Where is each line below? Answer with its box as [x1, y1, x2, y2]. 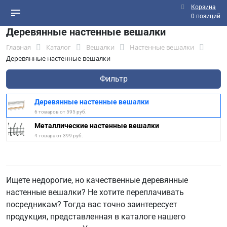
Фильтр [99, 74, 128, 84]
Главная [6, 43, 31, 52]
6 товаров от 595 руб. [34, 109, 87, 115]
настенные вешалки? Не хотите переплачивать [6, 187, 184, 197]
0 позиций [191, 13, 220, 20]
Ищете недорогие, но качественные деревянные [6, 175, 188, 185]
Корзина [191, 4, 216, 11]
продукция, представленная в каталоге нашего [6, 212, 185, 221]
